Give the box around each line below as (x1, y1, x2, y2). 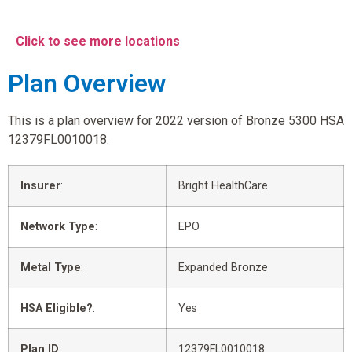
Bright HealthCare (178, 178, 268, 192)
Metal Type (20, 260, 81, 274)
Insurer (20, 178, 60, 192)
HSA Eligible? (20, 301, 93, 315)
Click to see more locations (16, 34, 180, 49)
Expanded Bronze (178, 260, 268, 274)
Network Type (20, 219, 95, 233)
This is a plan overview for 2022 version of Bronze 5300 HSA (8, 112, 344, 128)
